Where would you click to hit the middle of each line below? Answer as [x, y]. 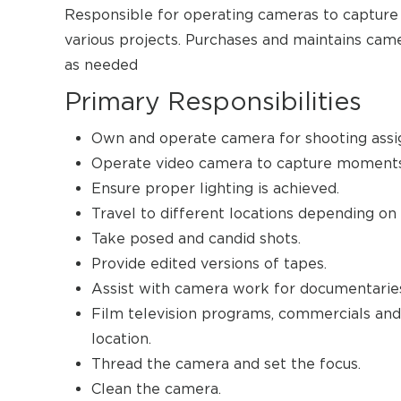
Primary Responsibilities [213, 102]
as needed [101, 65]
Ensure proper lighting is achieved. [215, 188]
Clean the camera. [156, 389]
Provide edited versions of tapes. [209, 264]
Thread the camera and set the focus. [226, 364]
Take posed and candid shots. [196, 239]
